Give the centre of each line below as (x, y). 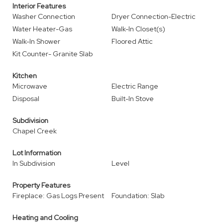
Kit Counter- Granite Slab (53, 54)
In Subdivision (34, 163)
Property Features (41, 185)
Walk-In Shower (36, 41)
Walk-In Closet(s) (138, 29)
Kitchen (25, 76)
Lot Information (37, 153)
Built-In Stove (133, 99)
